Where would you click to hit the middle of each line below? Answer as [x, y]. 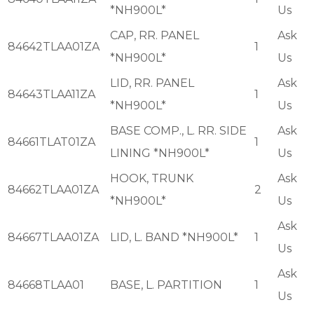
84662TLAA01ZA [53, 190]
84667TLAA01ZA [53, 238]
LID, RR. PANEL [152, 83]
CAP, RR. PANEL [155, 36]
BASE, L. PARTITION [166, 285]
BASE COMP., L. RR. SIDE [178, 131]
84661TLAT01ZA [52, 142]
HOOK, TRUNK [152, 179]
